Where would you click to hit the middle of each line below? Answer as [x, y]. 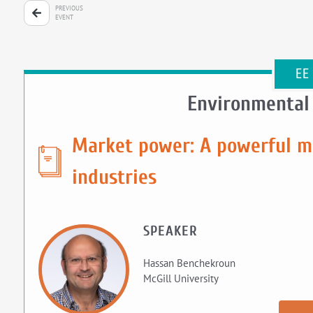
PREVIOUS [69, 8]
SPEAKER [170, 231]
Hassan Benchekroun [189, 263]
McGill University [181, 278]
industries [114, 177]
